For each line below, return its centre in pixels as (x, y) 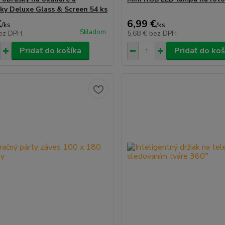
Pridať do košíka (50, 51)
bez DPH (163, 33)
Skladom (93, 32)
